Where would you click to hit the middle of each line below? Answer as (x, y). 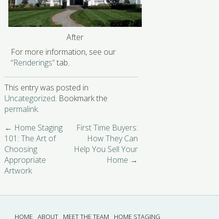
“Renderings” (33, 62)
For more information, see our (64, 52)
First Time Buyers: (107, 127)
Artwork (18, 170)
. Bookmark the (81, 98)
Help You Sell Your (106, 149)
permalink (21, 109)
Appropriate (25, 160)
